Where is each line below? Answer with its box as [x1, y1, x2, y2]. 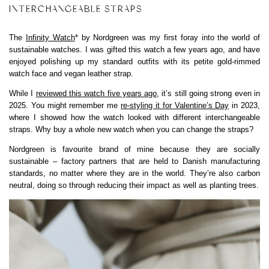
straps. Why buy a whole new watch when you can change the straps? [9, 124, 253, 134]
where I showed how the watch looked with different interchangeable [9, 112, 260, 122]
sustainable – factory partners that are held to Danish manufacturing [9, 156, 260, 166]
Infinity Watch [25, 32, 75, 42]
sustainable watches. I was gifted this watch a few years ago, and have [9, 44, 260, 54]
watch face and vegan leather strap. [9, 68, 133, 78]
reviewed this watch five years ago [35, 88, 157, 98]
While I [9, 88, 36, 98]
